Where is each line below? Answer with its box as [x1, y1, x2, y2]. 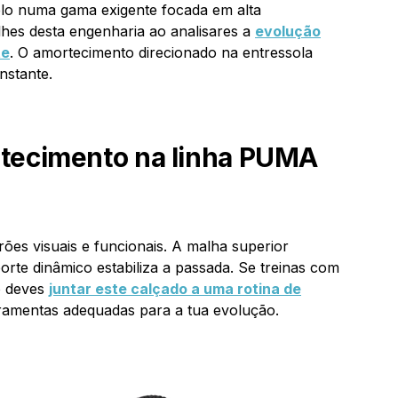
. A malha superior [163, 236, 289, 255]
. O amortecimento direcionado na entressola [10, 43, 313, 61]
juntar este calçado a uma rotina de [49, 279, 301, 298]
